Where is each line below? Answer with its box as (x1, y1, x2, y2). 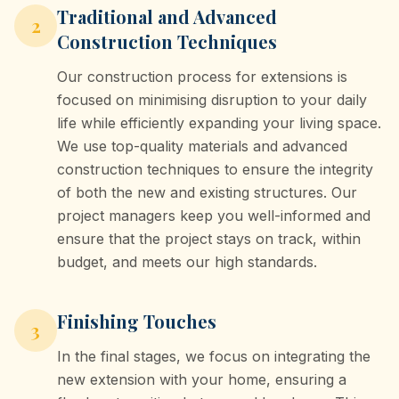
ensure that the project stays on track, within (57, 230, 361, 248)
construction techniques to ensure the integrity (57, 160, 373, 178)
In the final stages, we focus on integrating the (57, 347, 370, 365)
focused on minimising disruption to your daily (57, 91, 367, 109)
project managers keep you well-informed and (57, 207, 370, 224)
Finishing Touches (57, 309, 216, 333)
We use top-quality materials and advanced (57, 137, 347, 155)
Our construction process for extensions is (57, 68, 347, 85)
